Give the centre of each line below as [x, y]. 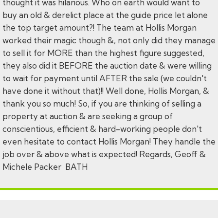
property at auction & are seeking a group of [88, 116]
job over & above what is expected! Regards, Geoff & [104, 154]
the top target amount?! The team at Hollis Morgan [100, 28]
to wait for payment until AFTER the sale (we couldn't [105, 78]
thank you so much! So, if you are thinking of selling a [102, 104]
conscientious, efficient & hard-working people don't [102, 129]
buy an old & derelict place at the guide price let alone [105, 15]
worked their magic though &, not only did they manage [109, 40]
